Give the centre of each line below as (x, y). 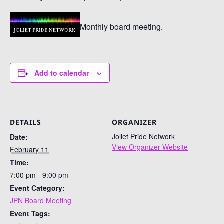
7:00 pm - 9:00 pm (39, 175)
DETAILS (26, 122)
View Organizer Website (150, 147)
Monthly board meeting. (121, 27)
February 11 (29, 149)
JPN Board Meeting (41, 200)
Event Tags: (30, 213)
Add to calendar (62, 73)
